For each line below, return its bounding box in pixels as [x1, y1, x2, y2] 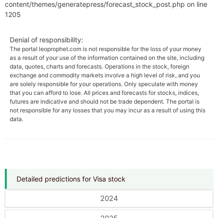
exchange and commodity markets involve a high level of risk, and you [10, 72, 200, 79]
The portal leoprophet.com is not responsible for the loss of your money [10, 45, 201, 53]
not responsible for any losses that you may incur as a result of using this [10, 107, 205, 114]
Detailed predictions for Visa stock [17, 175, 126, 183]
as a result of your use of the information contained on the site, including [10, 54, 204, 61]
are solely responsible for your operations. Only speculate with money [10, 80, 198, 88]
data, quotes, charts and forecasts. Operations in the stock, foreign [10, 63, 189, 70]
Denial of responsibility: [10, 36, 83, 44]
